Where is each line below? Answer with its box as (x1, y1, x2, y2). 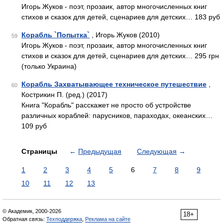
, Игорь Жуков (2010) (90, 31, 160, 39)
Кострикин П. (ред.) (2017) (21, 91, 108, 99)
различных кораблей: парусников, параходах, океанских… (21, 111, 213, 119)
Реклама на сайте (85, 216, 130, 222)
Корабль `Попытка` (21, 31, 90, 39)
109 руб (21, 122, 47, 130)
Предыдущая (78, 147, 121, 155)
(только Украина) (21, 62, 77, 70)
